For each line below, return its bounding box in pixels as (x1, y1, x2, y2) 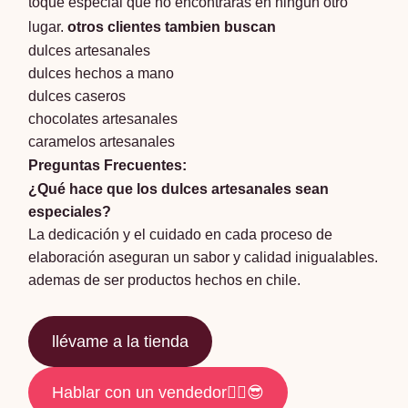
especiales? (28, 204, 112, 220)
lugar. (28, 19, 68, 36)
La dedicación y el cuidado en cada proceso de (28, 227, 333, 243)
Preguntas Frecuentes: (28, 158, 188, 174)
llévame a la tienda (52, 332, 189, 352)
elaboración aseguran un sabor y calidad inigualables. (28, 250, 379, 266)
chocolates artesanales (28, 111, 178, 127)
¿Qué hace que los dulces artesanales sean (28, 181, 330, 198)
